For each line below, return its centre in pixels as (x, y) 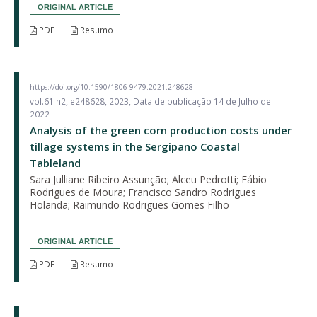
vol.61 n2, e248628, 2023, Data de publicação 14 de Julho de (150, 101)
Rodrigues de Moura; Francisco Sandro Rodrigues (143, 192)
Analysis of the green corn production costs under (161, 130)
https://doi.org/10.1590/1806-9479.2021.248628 (111, 87)
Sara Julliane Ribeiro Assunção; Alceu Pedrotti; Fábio (148, 179)
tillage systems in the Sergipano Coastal (135, 146)
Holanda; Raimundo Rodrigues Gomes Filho (129, 204)
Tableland (55, 162)
